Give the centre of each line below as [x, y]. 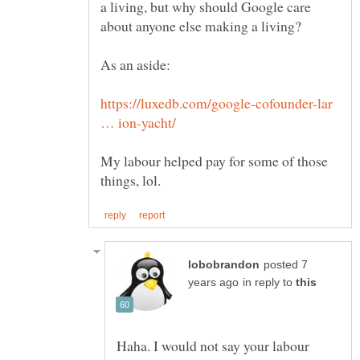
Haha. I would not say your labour [213, 345]
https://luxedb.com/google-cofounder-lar [217, 102]
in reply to [269, 282]
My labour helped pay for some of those [214, 160]
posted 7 [286, 264]
